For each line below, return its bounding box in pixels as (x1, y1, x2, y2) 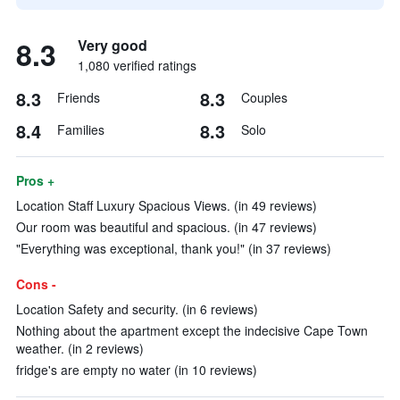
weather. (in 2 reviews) (16, 339, 144, 357)
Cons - (16, 275, 56, 293)
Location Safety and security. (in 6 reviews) (16, 300, 258, 318)
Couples (241, 88, 287, 106)
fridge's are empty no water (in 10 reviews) (16, 361, 257, 379)
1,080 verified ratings (78, 56, 196, 74)
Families (57, 121, 104, 138)
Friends (57, 88, 100, 106)
